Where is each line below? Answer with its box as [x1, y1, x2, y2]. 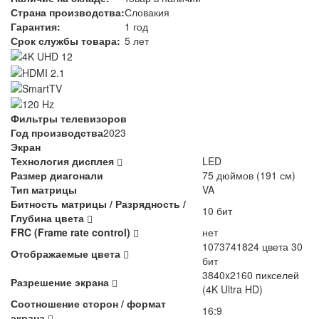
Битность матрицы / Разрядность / [11, 197, 186, 211]
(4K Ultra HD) [202, 282, 263, 297]
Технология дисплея [11, 154, 117, 169]
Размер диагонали [11, 168, 103, 183]
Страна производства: [11, 4, 125, 19]
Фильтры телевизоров [11, 111, 127, 126]
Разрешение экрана [11, 275, 112, 290]
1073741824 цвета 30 [202, 239, 303, 254]
